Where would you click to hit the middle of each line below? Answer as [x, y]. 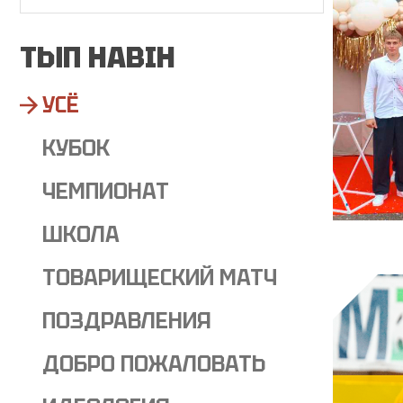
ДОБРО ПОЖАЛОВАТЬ [154, 364]
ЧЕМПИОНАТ [106, 191]
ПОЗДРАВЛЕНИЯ [127, 321]
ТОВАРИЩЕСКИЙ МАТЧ [160, 278]
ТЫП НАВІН [98, 58]
